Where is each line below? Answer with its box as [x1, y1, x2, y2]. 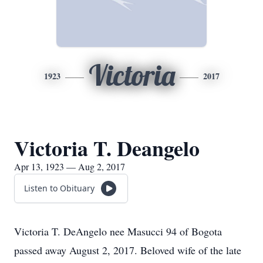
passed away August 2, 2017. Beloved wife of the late [14, 243, 241, 257]
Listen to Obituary [24, 183, 95, 194]
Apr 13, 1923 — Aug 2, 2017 [14, 160, 125, 173]
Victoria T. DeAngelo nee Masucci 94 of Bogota [14, 224, 222, 238]
